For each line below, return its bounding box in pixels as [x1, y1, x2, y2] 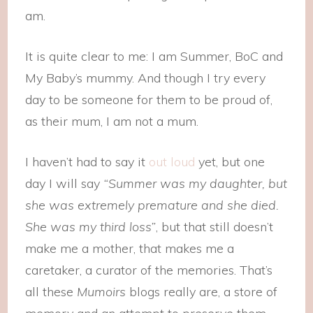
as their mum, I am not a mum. [25, 113, 199, 129]
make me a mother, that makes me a [25, 240, 235, 256]
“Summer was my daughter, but [103, 175, 288, 191]
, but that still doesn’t [156, 219, 274, 235]
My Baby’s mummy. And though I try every [25, 70, 266, 86]
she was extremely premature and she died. [25, 197, 279, 213]
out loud [149, 154, 196, 170]
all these [25, 284, 78, 300]
